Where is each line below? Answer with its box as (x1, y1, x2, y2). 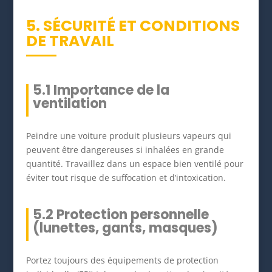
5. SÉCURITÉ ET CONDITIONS (25, 15, 240, 36)
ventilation (32, 93, 107, 113)
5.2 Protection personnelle (32, 205, 209, 224)
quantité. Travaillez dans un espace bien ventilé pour (25, 157, 243, 169)
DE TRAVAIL (25, 30, 114, 52)
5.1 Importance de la (32, 80, 169, 100)
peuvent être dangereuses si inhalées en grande (25, 143, 224, 155)
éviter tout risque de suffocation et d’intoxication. (25, 171, 226, 183)
